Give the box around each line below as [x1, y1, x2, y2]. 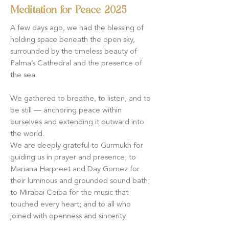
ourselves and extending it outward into [10, 119, 144, 126]
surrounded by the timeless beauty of [10, 48, 137, 56]
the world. [10, 130, 44, 138]
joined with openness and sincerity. [10, 213, 127, 220]
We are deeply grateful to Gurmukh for [10, 142, 143, 150]
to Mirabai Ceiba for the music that [10, 189, 128, 197]
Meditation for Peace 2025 [10, 6, 127, 15]
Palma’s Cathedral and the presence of [10, 60, 142, 67]
